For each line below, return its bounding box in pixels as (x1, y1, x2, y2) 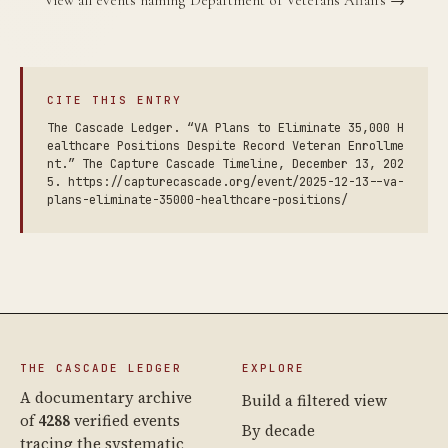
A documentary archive (20, 386, 192, 408)
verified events (70, 409, 180, 431)
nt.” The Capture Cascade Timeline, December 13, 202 (47, 155, 404, 172)
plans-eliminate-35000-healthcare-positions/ (47, 191, 348, 208)
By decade (242, 419, 315, 441)
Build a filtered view (242, 389, 387, 411)
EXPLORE (242, 360, 305, 375)
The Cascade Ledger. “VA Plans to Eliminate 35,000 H (47, 119, 404, 136)
